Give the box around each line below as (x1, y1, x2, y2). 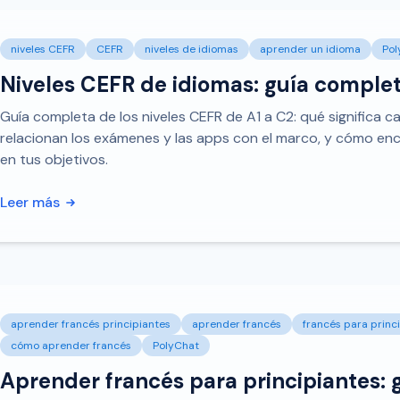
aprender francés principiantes (11, 317, 171, 331)
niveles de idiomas (145, 42, 238, 56)
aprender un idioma (260, 42, 361, 56)
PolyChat (153, 338, 199, 353)
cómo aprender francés (11, 338, 131, 353)
